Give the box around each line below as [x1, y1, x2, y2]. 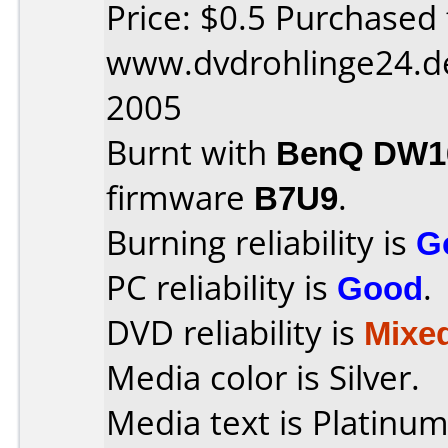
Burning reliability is [106, 220, 416, 265]
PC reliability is [106, 265, 337, 310]
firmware [106, 175, 254, 220]
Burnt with [106, 130, 276, 175]
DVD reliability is [106, 310, 364, 355]
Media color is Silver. [106, 355, 420, 400]
